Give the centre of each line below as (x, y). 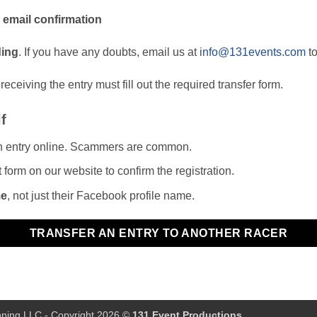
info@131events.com (252, 52)
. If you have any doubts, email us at (109, 52)
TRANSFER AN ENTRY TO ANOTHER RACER (158, 233)
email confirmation (52, 20)
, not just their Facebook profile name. (100, 196)
